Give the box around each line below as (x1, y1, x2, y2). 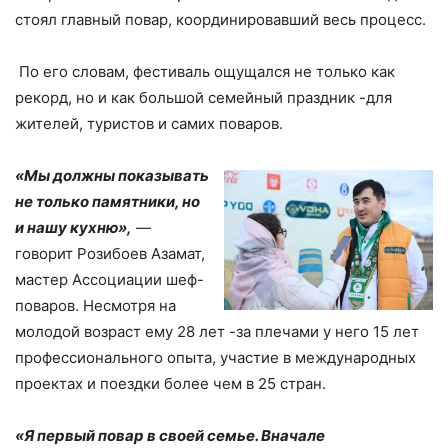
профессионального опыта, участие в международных (15, 347, 416, 367)
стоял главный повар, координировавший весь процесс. (15, 9, 426, 29)
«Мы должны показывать (15, 165, 209, 185)
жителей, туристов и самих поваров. (15, 113, 283, 133)
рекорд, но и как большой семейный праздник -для (15, 87, 392, 107)
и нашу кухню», (15, 217, 132, 237)
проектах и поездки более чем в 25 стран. (15, 373, 326, 393)
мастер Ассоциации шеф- (15, 269, 204, 289)
